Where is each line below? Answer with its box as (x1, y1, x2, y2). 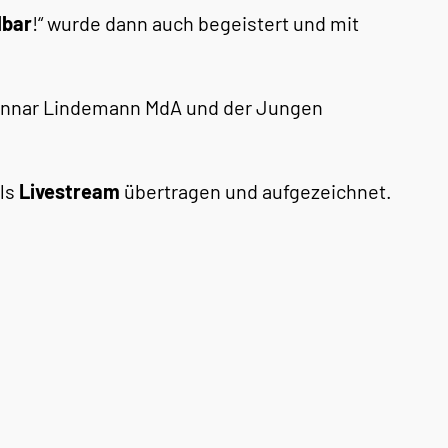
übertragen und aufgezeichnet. (120, 179, 392, 203)
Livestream (19, 179, 120, 203)
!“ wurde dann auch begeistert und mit (32, 11, 359, 35)
